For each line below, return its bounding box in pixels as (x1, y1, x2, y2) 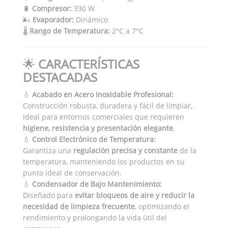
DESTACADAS (23, 68, 97, 85)
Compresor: (32, 3, 72, 13)
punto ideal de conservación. (23, 167, 122, 178)
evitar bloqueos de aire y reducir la (75, 190, 194, 200)
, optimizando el (135, 201, 189, 211)
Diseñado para (23, 190, 75, 200)
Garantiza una (23, 145, 73, 155)
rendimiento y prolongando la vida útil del (23, 212, 167, 222)
